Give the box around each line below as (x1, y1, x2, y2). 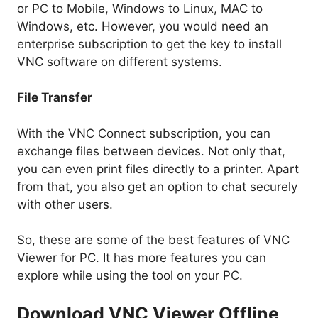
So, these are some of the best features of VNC (17, 233, 290, 248)
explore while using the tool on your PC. (17, 268, 243, 283)
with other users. (17, 197, 113, 212)
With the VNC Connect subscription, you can (17, 126, 270, 141)
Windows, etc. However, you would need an (17, 18, 268, 33)
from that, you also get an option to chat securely (17, 179, 297, 194)
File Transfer (17, 90, 92, 105)
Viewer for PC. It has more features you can (17, 251, 266, 265)
